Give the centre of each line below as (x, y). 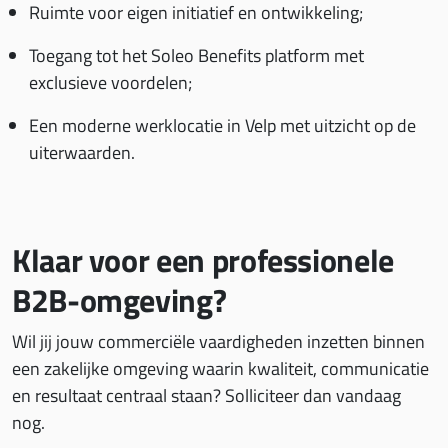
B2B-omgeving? (119, 300)
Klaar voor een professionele (203, 260)
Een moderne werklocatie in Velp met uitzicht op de (222, 125)
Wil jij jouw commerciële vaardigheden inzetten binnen (218, 341)
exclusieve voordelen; (110, 82)
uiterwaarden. (82, 152)
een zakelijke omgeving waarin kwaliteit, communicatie (220, 368)
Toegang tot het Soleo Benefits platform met (196, 55)
